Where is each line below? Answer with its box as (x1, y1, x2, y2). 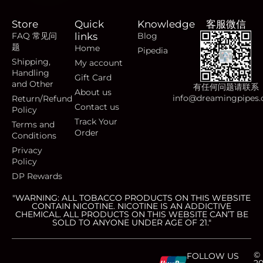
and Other (12, 79, 53, 89)
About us (75, 87, 112, 97)
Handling (12, 68, 49, 78)
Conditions (12, 130, 56, 141)
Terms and (12, 119, 55, 130)
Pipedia (137, 45, 168, 56)
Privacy (12, 145, 42, 156)
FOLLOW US (187, 251, 239, 261)
